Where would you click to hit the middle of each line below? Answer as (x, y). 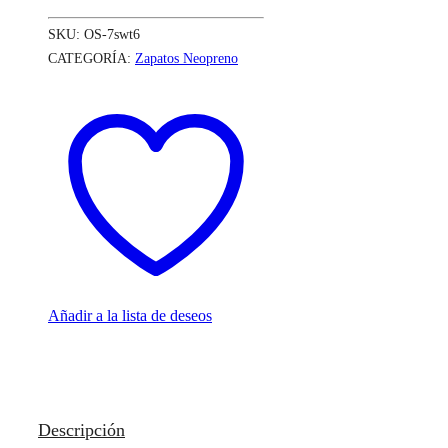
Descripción (81, 429)
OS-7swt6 (112, 34)
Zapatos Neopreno (186, 58)
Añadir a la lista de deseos (130, 315)
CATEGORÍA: (91, 58)
